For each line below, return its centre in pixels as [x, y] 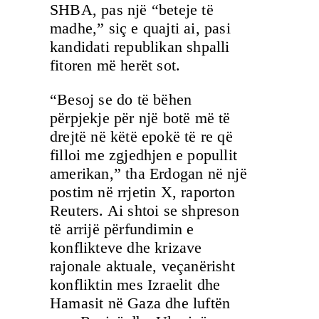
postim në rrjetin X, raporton [142, 192]
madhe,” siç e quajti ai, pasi [140, 28]
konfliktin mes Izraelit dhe [135, 284]
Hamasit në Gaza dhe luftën [140, 303]
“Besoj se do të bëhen [121, 99]
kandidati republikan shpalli [140, 46]
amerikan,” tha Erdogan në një [148, 173]
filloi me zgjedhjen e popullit [143, 155]
